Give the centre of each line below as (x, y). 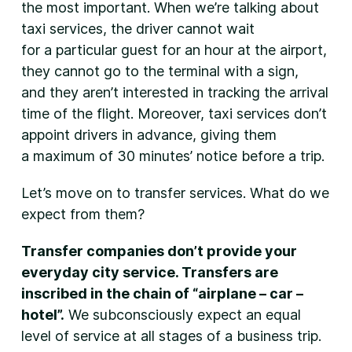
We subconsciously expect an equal (182, 315)
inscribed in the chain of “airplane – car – (162, 293)
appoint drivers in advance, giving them (148, 135)
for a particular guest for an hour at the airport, (174, 50)
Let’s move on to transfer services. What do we (175, 193)
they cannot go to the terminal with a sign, (159, 71)
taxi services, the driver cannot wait (137, 29)
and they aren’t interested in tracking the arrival (174, 92)
